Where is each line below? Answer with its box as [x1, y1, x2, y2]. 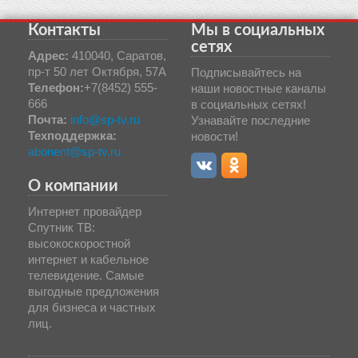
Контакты [28, 22, 101, 38]
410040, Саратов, [69, 48, 166, 62]
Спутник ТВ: [28, 220, 95, 234]
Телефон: [28, 80, 84, 94]
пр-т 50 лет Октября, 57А [28, 64, 166, 78]
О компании [28, 177, 118, 194]
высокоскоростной [28, 236, 130, 250]
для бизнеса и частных [28, 300, 156, 314]
